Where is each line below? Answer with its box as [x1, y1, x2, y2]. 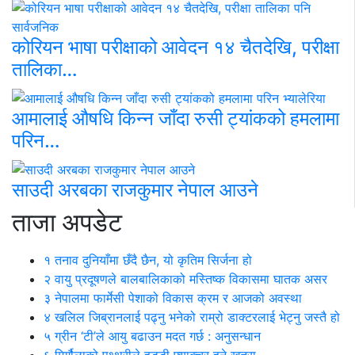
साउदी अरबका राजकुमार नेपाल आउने [12, 177, 258, 201]
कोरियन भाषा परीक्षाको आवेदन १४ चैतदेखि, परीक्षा [12, 36, 339, 59]
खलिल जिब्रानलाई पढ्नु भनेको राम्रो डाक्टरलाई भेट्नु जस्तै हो [51, 308, 340, 325]
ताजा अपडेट [12, 206, 122, 238]
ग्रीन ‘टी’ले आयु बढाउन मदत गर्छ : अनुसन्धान [51, 327, 261, 344]
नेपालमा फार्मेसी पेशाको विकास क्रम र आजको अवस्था [51, 289, 302, 306]
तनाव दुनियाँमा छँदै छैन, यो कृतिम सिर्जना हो [51, 251, 252, 268]
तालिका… [12, 58, 78, 82]
